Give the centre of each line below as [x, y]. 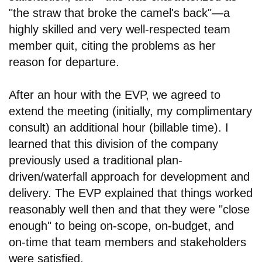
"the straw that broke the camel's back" [110, 13]
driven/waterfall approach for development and [129, 177]
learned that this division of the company [113, 144]
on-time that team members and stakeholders [127, 242]
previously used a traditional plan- [96, 161]
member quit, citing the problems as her [112, 46]
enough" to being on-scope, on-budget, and [121, 226]
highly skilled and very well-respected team [120, 30]
